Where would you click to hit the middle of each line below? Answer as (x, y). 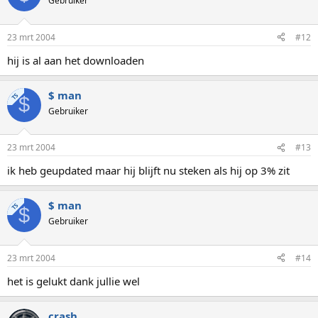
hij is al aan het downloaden (76, 60)
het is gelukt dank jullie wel (73, 281)
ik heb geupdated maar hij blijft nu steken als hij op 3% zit (148, 170)
